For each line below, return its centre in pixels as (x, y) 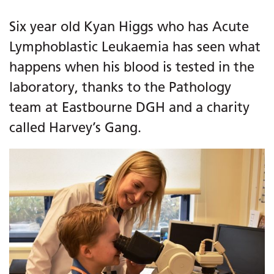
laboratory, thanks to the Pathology (120, 87)
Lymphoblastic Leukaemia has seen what (135, 47)
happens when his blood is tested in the (132, 67)
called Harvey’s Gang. (75, 128)
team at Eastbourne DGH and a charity (129, 107)
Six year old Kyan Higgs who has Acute (129, 27)
